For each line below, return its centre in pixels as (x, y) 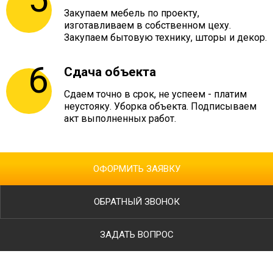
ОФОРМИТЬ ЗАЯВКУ (136, 169)
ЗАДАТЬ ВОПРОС (136, 235)
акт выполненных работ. (120, 119)
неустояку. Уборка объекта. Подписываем (160, 107)
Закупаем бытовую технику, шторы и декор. (165, 38)
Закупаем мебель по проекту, (132, 13)
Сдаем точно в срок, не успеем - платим (155, 94)
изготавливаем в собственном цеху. (147, 26)
